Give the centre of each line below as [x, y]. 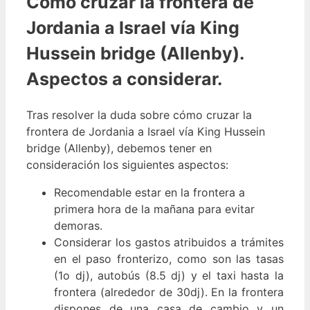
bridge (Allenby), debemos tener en [119, 148]
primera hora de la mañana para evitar [154, 209]
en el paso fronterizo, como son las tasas [169, 259]
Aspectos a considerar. [124, 79]
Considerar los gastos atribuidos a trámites [169, 243]
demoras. [78, 226]
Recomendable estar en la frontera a [149, 193]
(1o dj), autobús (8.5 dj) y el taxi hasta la [169, 276]
